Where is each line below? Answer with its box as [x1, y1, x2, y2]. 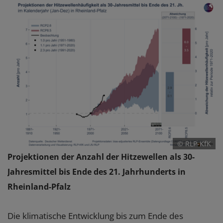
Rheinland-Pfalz [7, 181, 71, 193]
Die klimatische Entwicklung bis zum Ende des [7, 210, 183, 222]
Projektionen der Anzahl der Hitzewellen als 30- [7, 151, 195, 163]
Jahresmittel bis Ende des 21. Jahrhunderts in [7, 166, 186, 178]
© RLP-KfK [177, 139, 212, 149]
